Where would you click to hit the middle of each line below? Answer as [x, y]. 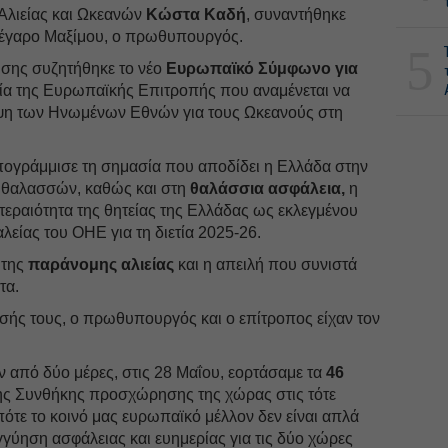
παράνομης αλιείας [101, 264]
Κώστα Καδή [196, 14]
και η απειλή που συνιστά [266, 264]
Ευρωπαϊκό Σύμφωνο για [260, 68]
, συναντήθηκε [296, 14]
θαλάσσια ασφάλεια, [268, 188]
